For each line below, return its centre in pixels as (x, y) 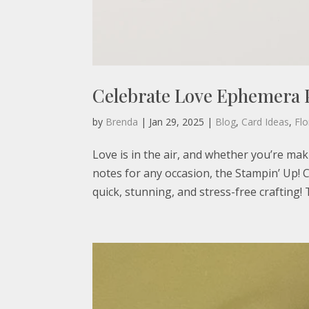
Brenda (122, 121)
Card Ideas (266, 121)
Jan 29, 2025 (177, 121)
